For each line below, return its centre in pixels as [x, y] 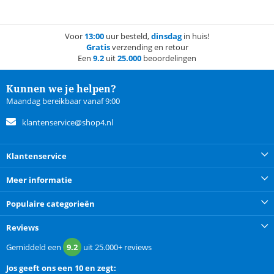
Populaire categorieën [50, 204]
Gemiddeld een [35, 247]
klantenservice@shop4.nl [68, 123]
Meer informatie [39, 180]
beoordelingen [169, 58]
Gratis [98, 47]
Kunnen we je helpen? [61, 89]
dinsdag [166, 36]
